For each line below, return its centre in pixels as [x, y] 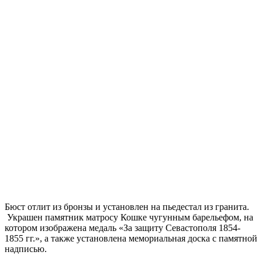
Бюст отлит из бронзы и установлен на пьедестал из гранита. [127, 207]
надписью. [26, 249]
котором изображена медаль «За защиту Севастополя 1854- [123, 228]
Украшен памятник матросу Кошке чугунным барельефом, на [129, 218]
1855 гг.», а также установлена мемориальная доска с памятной [131, 239]
